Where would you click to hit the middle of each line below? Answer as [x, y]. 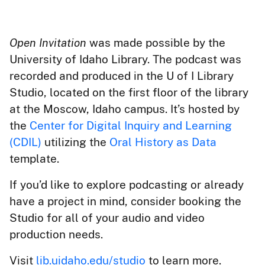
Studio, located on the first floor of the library [129, 92]
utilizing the [75, 142]
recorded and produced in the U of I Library [122, 75]
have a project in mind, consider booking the [125, 201]
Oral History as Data [163, 142]
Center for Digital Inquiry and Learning [131, 125]
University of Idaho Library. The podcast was [125, 59]
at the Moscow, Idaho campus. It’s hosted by [125, 109]
